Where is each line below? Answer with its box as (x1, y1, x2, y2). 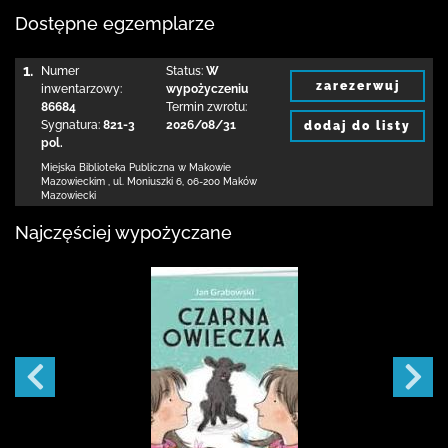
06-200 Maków (187, 176, 257, 187)
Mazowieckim (41, 176, 105, 187)
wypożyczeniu (165, 82, 248, 96)
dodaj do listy (304, 118, 411, 133)
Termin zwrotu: (165, 100, 247, 114)
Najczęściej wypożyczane (15, 222, 232, 243)
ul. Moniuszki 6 (113, 176, 182, 187)
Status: (165, 64, 203, 78)
